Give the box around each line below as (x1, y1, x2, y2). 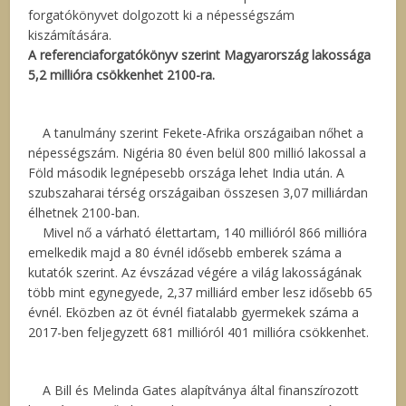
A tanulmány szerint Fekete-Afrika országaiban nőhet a (28, 124, 364, 141)
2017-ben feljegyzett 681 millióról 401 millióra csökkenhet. (28, 324, 370, 341)
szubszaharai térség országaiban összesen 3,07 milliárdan (28, 184, 369, 201)
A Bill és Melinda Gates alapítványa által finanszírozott (28, 382, 360, 399)
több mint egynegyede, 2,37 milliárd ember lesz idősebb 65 (28, 284, 373, 301)
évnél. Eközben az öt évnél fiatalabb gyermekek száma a (28, 304, 360, 321)
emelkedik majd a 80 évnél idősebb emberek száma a (28, 244, 343, 261)
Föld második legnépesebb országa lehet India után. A (28, 164, 345, 181)
